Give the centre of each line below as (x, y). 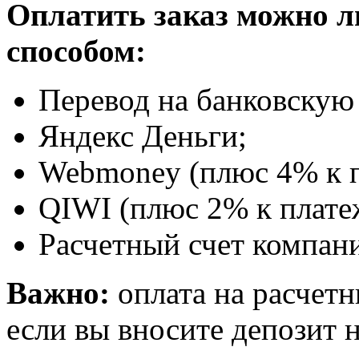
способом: (76, 50)
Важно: (58, 292)
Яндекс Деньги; (143, 135)
